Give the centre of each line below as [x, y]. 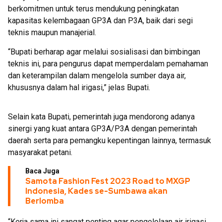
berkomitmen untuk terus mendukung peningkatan [93, 9]
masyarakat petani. [40, 152]
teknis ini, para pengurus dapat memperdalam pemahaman [108, 64]
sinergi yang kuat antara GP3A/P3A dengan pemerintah [103, 129]
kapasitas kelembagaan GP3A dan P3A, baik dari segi [100, 21]
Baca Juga [42, 171]
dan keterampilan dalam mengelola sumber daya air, [97, 76]
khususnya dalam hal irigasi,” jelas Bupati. [79, 87]
